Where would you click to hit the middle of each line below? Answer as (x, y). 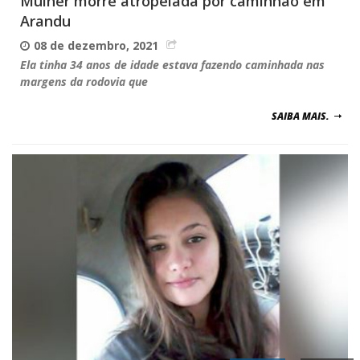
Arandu (45, 20)
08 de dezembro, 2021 (96, 45)
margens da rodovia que (84, 81)
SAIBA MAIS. (301, 116)
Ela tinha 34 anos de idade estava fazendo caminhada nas (172, 64)
